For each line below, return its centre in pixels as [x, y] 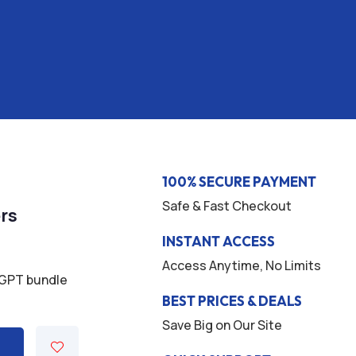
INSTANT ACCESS [218, 241]
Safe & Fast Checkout [226, 206]
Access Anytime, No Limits [241, 265]
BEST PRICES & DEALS [232, 301]
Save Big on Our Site [222, 325]
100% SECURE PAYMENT [239, 182]
